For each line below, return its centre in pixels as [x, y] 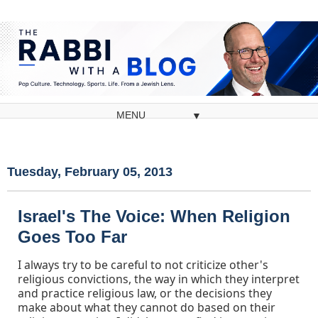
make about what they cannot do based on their [147, 308]
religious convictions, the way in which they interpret [159, 279]
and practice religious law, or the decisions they [145, 294]
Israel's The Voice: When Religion [154, 216]
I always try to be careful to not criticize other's [143, 265]
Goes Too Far [72, 237]
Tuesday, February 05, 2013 [90, 172]
